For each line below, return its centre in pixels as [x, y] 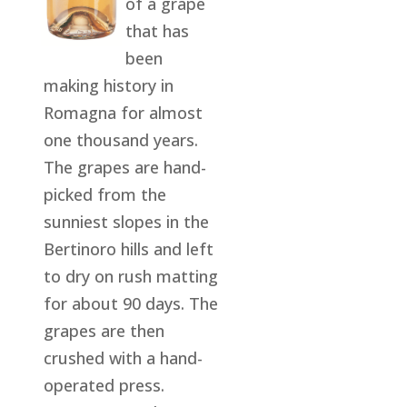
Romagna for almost [124, 112]
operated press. [104, 385]
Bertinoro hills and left [129, 248]
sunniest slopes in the [127, 221]
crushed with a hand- [124, 357]
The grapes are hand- [125, 167]
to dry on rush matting [131, 276]
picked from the [105, 194]
